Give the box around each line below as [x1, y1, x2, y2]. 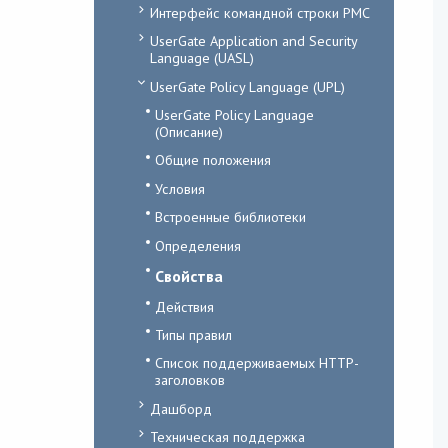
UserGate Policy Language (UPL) [149, 76, 345, 96]
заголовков [154, 370, 225, 390]
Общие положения [154, 150, 271, 170]
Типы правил [154, 325, 232, 345]
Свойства [154, 265, 223, 286]
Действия [154, 296, 214, 316]
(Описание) [154, 122, 223, 142]
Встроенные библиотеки [154, 207, 306, 227]
